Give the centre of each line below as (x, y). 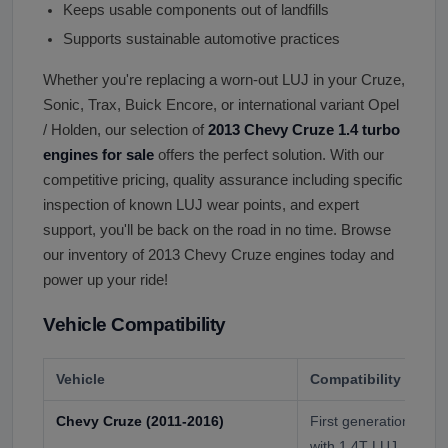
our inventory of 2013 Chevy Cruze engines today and (218, 255)
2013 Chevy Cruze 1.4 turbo (304, 130)
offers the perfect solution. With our (269, 155)
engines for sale (98, 155)
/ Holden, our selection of (125, 130)
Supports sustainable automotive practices (201, 39)
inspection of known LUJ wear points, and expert (201, 205)
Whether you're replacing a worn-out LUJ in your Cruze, (224, 80)
